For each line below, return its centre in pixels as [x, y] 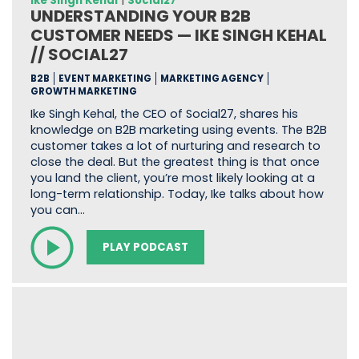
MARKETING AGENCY [212, 78]
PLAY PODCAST [145, 247]
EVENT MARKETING [105, 78]
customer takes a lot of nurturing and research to [175, 145]
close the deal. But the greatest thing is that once [175, 161]
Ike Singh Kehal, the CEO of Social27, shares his [164, 113]
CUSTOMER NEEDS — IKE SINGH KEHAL [178, 35]
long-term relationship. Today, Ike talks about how [177, 194]
